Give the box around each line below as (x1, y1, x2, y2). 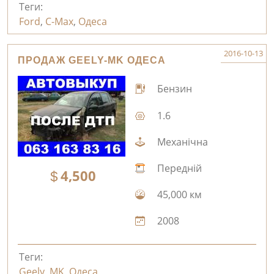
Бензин (154, 82, 192, 96)
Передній (154, 161, 202, 176)
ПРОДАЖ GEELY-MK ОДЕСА (18, 54, 166, 65)
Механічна (154, 135, 208, 149)
